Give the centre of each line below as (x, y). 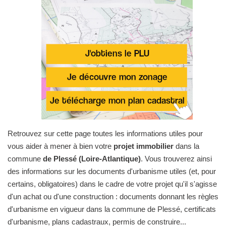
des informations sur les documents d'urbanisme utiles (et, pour (112, 171)
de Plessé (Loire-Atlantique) (92, 159)
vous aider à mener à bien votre (61, 146)
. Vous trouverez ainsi (176, 159)
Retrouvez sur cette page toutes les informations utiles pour (105, 133)
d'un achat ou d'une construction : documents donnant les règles (113, 196)
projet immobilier (144, 146)
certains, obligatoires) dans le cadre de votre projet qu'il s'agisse (112, 184)
